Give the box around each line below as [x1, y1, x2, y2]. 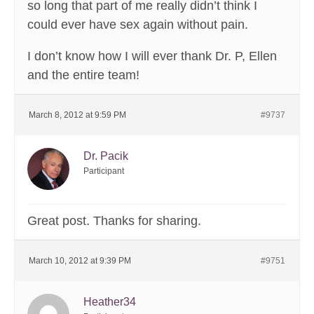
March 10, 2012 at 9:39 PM [29, 256, 131, 266]
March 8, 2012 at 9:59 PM [29, 110, 126, 121]
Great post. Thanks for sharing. [27, 214, 201, 228]
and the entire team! [27, 68, 139, 83]
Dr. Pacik [83, 150, 128, 163]
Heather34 [83, 296, 136, 308]
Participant [83, 166, 124, 177]
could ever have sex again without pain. [27, 18, 248, 32]
